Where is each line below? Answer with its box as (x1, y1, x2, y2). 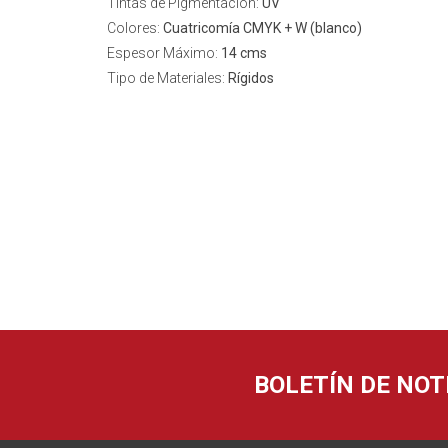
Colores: (107, 20, 163, 36)
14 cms (221, 45, 267, 61)
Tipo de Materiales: (107, 70, 228, 86)
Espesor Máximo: (107, 45, 221, 61)
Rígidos (228, 70, 274, 86)
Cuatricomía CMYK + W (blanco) (163, 20, 362, 36)
